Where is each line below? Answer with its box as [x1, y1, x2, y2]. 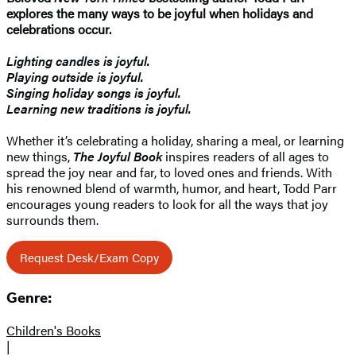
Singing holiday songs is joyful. [6, 83, 181, 102]
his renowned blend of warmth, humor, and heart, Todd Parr [6, 178, 337, 197]
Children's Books [6, 321, 101, 340]
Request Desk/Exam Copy [20, 248, 159, 265]
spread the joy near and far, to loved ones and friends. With [6, 162, 332, 181]
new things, [6, 146, 73, 165]
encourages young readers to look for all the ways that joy [6, 194, 328, 213]
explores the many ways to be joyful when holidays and [6, 3, 313, 22]
